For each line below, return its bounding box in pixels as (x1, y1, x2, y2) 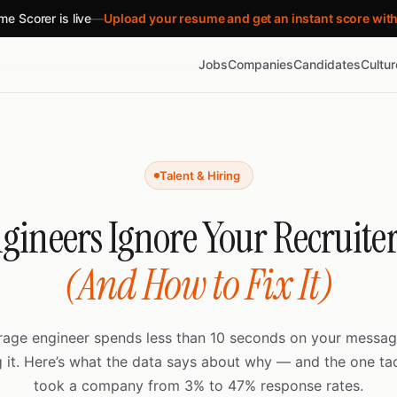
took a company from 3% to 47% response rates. (34, 377, 363, 394)
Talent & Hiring (159, 168, 240, 183)
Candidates (293, 57, 361, 72)
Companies (228, 57, 293, 72)
